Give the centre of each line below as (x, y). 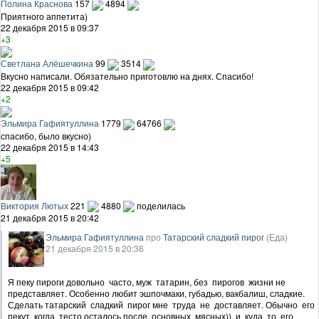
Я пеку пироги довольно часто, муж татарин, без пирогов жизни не (147, 282)
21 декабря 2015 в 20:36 (95, 249)
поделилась (161, 205)
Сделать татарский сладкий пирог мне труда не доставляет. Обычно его (162, 305)
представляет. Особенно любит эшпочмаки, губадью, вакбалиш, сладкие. (156, 293)
